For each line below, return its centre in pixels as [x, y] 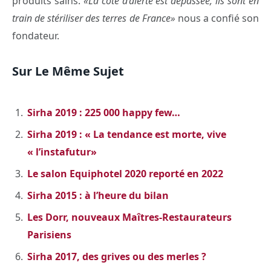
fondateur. [36, 35]
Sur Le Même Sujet [68, 71]
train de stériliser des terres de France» [94, 18]
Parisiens [49, 235]
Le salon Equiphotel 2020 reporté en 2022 [125, 174]
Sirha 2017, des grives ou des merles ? [117, 257]
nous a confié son [217, 18]
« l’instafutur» [62, 152]
